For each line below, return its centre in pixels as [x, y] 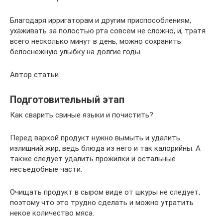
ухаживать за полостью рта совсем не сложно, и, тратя [108, 31]
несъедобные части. [46, 169]
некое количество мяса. [52, 213]
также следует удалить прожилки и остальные [93, 159]
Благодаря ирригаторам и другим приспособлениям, [101, 20]
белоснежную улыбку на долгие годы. [76, 52]
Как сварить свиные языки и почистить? [82, 115]
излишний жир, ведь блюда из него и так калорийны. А [105, 148]
